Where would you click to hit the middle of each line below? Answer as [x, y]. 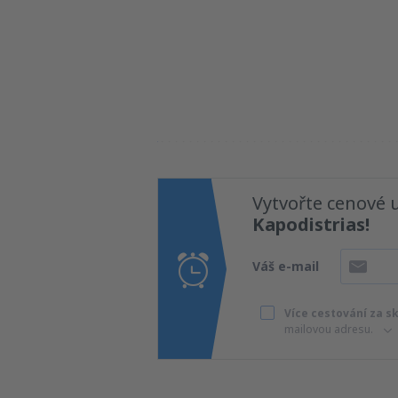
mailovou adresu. [331, 329]
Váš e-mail [286, 266]
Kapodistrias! [311, 224]
